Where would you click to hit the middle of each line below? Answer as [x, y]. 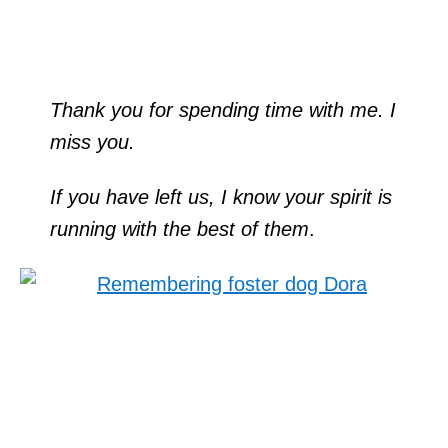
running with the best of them [179, 228]
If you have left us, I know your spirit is [221, 196]
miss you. [92, 141]
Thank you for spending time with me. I [223, 109]
